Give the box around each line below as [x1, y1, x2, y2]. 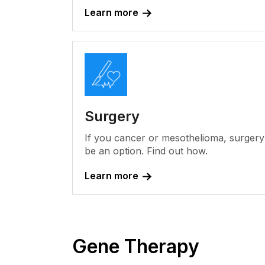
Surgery [85, 108, 140, 125]
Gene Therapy [72, 235, 199, 258]
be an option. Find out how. [85, 145, 208, 157]
